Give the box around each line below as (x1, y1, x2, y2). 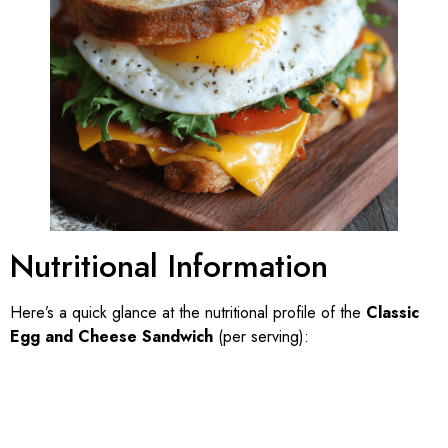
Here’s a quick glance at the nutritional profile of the (10, 300, 366, 324)
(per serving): (213, 324, 309, 348)
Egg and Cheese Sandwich (10, 324, 213, 348)
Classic (366, 300, 419, 324)
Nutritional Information (10, 242, 328, 289)
